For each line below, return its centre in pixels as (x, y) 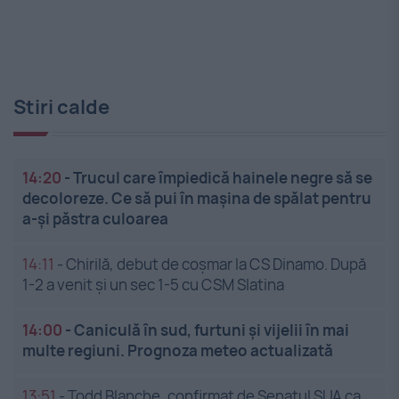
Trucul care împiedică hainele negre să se (223, 178)
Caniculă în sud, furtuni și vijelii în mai (212, 330)
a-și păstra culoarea (95, 219)
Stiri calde (61, 107)
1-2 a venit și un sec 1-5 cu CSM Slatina (153, 285)
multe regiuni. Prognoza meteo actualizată (178, 351)
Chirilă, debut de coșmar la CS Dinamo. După (216, 265)
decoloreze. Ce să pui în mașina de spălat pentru (197, 199)
